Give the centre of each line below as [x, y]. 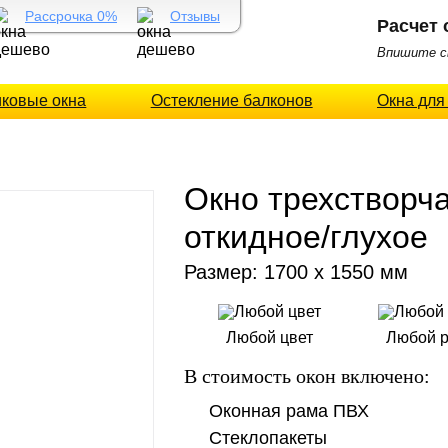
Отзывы [195, 16]
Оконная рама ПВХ [289, 411]
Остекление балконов [231, 100]
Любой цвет [269, 337]
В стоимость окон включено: [307, 376]
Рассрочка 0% [71, 16]
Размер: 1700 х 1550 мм [296, 272]
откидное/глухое [306, 237]
